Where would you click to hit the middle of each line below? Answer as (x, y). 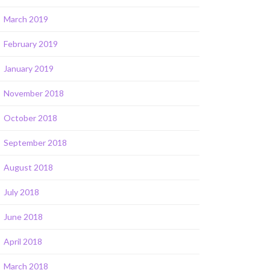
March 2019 (26, 19)
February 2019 (31, 44)
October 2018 (30, 118)
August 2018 (28, 167)
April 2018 (23, 241)
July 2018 (21, 192)
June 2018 (23, 217)
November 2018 (34, 93)
